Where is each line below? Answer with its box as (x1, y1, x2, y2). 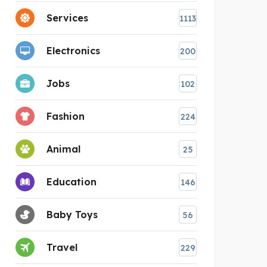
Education (46, 175, 97, 188)
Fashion (46, 110, 85, 122)
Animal (46, 142, 80, 155)
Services (46, 11, 88, 24)
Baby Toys (46, 208, 98, 221)
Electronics (46, 44, 100, 57)
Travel (46, 241, 77, 253)
